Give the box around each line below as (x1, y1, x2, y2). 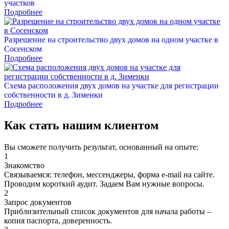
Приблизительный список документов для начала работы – (4, 207, 211, 216)
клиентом (104, 119, 158, 132)
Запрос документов (4, 198, 72, 207)
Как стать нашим (4, 119, 104, 132)
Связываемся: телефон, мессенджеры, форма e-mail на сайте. (4, 170, 215, 179)
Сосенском (4, 44, 42, 53)
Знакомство (4, 161, 44, 170)
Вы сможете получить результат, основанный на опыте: (4, 143, 198, 152)
